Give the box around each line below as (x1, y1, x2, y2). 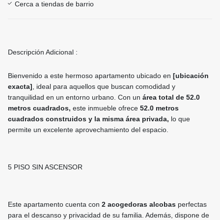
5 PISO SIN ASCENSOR (8, 163, 84, 171)
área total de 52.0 (142, 93, 200, 102)
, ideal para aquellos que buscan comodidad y (32, 82, 175, 91)
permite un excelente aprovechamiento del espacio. (8, 126, 168, 134)
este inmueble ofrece (71, 104, 140, 112)
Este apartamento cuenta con (8, 200, 102, 209)
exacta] (8, 82, 32, 91)
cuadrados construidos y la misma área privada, (8, 115, 169, 123)
